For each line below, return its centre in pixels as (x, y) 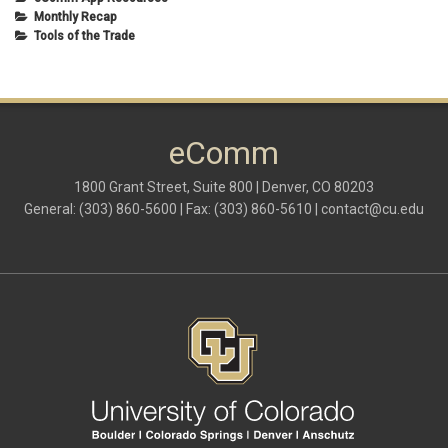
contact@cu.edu (372, 209)
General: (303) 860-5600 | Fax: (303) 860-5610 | (172, 209)
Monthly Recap (75, 17)
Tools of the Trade (84, 36)
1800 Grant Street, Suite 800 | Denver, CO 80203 (224, 187)
